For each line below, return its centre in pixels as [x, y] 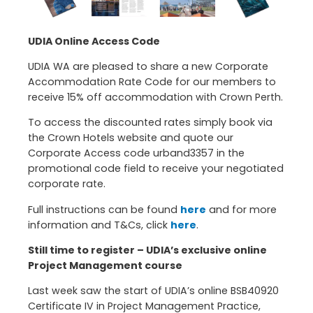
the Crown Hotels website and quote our [131, 138]
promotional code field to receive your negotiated [156, 169]
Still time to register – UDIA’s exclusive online [147, 250]
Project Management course [105, 265]
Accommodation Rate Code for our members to [152, 82]
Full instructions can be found [104, 209]
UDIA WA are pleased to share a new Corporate [148, 67]
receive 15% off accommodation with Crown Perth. [155, 97]
